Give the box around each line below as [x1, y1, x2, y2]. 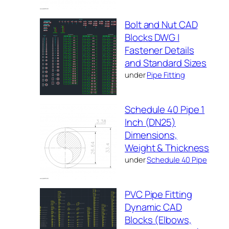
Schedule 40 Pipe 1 [125, 102, 205, 116]
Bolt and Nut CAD [125, 17, 198, 31]
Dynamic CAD [125, 200, 182, 214]
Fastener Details [125, 43, 194, 57]
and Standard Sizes [125, 56, 207, 70]
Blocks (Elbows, [125, 213, 192, 226]
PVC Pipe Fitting [125, 187, 192, 201]
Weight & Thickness [125, 141, 210, 154]
